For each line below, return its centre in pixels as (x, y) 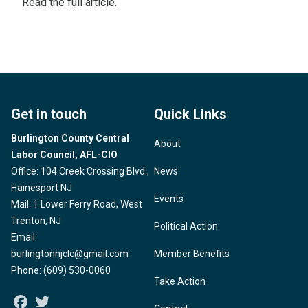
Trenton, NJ (36, 221)
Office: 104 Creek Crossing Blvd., (80, 171)
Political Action (186, 226)
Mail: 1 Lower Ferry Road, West (77, 204)
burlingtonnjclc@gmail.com (70, 254)
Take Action (180, 281)
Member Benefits (192, 254)
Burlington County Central (70, 138)
